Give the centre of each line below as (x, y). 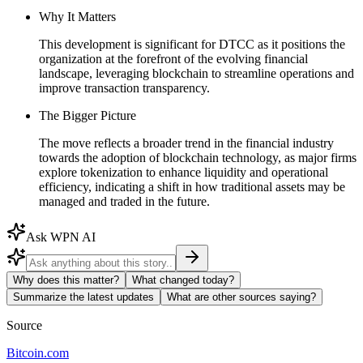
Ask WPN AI (61, 237)
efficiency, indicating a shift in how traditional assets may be (192, 186)
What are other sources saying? (241, 297)
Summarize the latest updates (83, 297)
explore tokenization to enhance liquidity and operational (184, 172)
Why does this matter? (66, 280)
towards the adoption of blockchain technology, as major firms (198, 157)
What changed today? (183, 280)
